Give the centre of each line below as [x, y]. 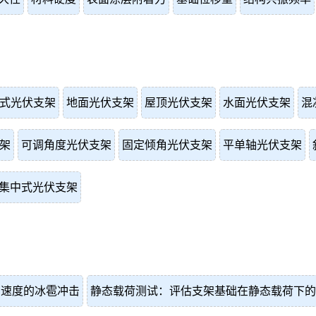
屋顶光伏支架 [178, 103]
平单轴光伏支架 [262, 145]
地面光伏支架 [100, 103]
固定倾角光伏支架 [167, 145]
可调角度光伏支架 [66, 145]
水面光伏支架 [257, 103]
